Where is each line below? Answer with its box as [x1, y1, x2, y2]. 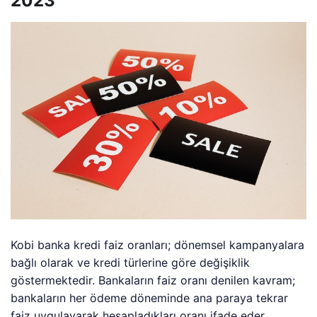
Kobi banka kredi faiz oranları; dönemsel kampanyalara [11, 238, 305, 252]
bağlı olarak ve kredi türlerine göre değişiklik [11, 255, 250, 270]
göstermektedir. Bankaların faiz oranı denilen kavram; [11, 273, 296, 287]
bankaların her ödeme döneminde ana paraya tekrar [11, 291, 289, 305]
